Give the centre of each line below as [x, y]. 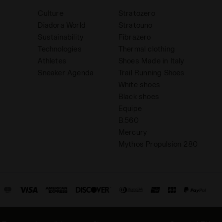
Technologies [60, 49]
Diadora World [62, 25]
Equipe [130, 109]
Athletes [52, 61]
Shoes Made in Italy [151, 61]
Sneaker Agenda [66, 73]
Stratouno [135, 25]
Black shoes [139, 97]
